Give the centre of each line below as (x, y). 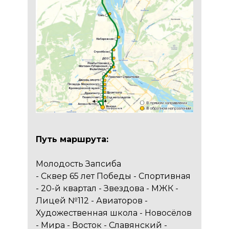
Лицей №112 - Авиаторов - (92, 200)
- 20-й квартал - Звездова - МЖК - (107, 188)
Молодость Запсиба (79, 164)
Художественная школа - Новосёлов (114, 213)
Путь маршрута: (72, 139)
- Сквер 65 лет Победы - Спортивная (113, 176)
